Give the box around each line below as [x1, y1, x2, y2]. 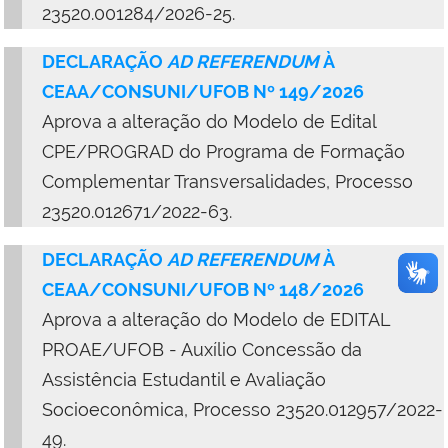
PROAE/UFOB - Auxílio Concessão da [42, 338, 362, 360]
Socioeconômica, [42, 398, 193, 420]
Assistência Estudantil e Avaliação [42, 368, 326, 390]
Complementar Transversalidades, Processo [42, 170, 413, 192]
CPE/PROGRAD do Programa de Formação [42, 140, 405, 162]
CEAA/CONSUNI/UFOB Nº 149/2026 [42, 80, 364, 102]
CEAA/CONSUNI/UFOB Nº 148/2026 [42, 278, 364, 300]
